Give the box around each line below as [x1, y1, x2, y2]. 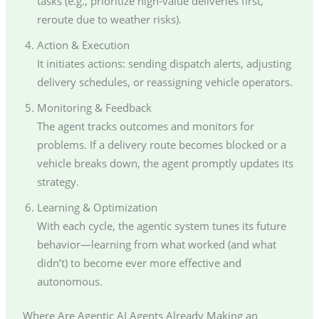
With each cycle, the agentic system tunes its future [36, 219, 286, 234]
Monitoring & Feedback [36, 100, 152, 115]
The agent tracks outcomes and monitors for [36, 119, 254, 134]
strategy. [36, 174, 79, 189]
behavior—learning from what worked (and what [36, 237, 276, 252]
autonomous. [36, 274, 103, 289]
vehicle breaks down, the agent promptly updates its [36, 156, 293, 171]
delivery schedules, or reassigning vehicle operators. [36, 75, 293, 90]
